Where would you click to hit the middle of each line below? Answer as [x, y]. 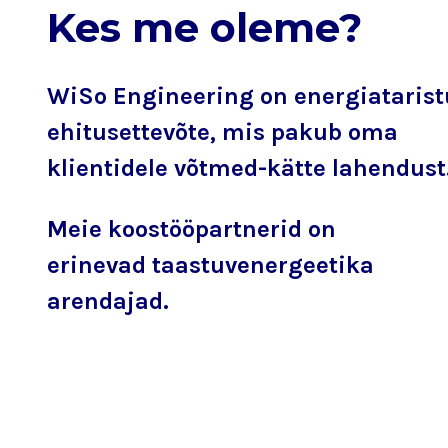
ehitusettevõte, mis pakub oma [222, 131]
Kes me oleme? [204, 27]
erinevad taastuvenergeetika [210, 264]
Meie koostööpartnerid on [191, 228]
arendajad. [108, 300]
